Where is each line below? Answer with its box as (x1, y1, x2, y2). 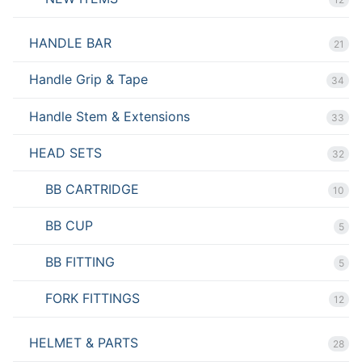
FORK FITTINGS (45, 290, 140, 307)
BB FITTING (45, 254, 115, 271)
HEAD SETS (29, 144, 102, 161)
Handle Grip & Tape (29, 71, 148, 88)
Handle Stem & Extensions (29, 107, 190, 124)
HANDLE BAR (29, 35, 112, 52)
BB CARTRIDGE (45, 180, 139, 197)
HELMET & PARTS (29, 335, 138, 351)
